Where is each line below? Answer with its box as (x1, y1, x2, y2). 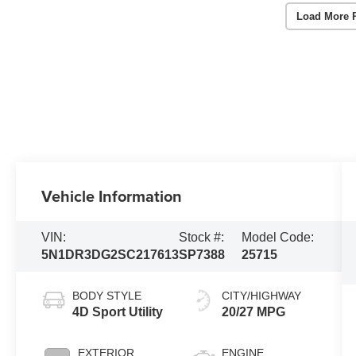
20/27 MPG (221, 304, 285, 319)
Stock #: (179, 230, 225, 244)
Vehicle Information (41, 184, 183, 208)
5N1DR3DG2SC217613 (41, 248, 180, 261)
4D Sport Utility (72, 304, 164, 319)
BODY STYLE (72, 288, 142, 302)
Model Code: (242, 230, 315, 244)
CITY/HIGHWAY (221, 288, 301, 302)
